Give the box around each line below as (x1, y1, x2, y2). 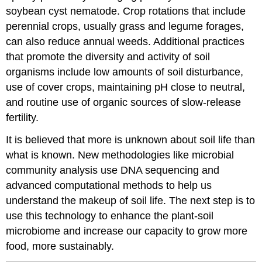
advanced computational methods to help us (6, 180, 212, 192)
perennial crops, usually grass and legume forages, (6, 20, 244, 32)
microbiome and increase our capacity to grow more (6, 225, 248, 237)
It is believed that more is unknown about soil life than (6, 134, 256, 146)
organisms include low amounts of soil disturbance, (6, 65, 244, 78)
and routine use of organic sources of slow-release (6, 96, 242, 108)
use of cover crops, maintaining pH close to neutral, (6, 81, 246, 93)
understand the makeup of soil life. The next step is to (6, 195, 256, 207)
